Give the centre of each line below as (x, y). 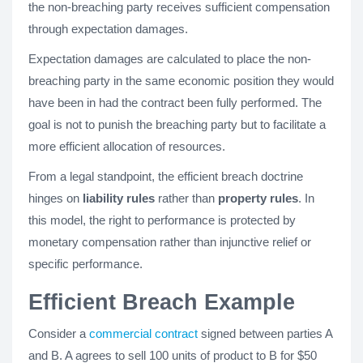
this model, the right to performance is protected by (162, 220)
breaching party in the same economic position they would (181, 81)
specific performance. (85, 264)
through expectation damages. (108, 29)
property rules (258, 198)
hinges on (56, 198)
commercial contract (145, 333)
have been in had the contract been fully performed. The (175, 102)
